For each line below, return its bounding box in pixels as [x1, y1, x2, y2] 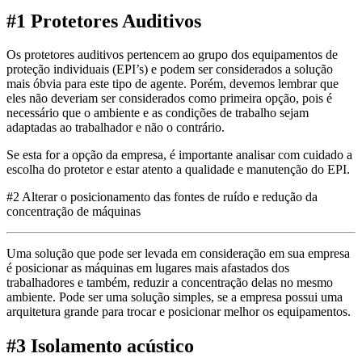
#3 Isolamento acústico [6, 335, 194, 357]
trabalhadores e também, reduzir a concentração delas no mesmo [6, 276, 333, 290]
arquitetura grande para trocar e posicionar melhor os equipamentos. [6, 305, 351, 319]
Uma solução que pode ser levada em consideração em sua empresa [6, 246, 350, 261]
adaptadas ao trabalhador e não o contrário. [6, 120, 225, 135]
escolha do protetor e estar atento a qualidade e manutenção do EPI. [6, 162, 350, 177]
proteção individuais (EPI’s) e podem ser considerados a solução [6, 62, 333, 77]
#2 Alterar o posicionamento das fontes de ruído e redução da [6, 190, 318, 204]
